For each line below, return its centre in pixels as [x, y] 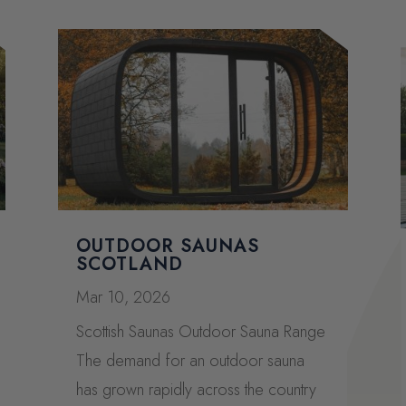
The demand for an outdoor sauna [190, 361]
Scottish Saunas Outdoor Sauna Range [200, 332]
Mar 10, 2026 [123, 298]
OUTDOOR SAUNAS [167, 246]
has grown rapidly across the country [196, 390]
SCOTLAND [129, 265]
